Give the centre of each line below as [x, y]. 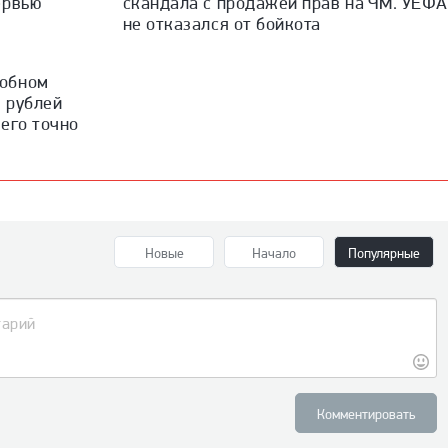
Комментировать [366, 413]
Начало [274, 252]
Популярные [384, 252]
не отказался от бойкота [222, 23]
